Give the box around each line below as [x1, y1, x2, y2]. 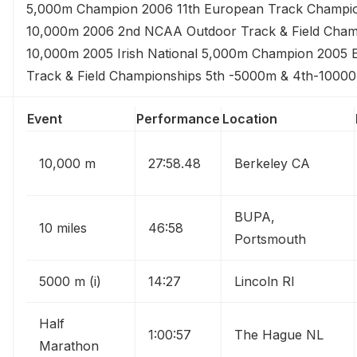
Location [222, 111, 277, 127]
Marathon [39, 338, 99, 354]
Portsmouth [234, 231, 306, 247]
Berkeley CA [234, 155, 310, 171]
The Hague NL [234, 327, 324, 343]
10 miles [39, 220, 87, 236]
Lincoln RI [234, 273, 295, 289]
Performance [136, 111, 220, 127]
